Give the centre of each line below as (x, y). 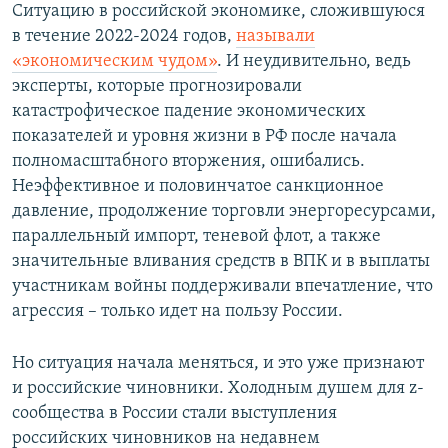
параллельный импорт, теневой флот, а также (196, 236)
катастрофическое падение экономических (189, 111)
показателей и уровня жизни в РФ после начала (204, 136)
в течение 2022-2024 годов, (124, 36)
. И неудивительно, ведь (314, 61)
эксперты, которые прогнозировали (157, 86)
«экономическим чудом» (114, 61)
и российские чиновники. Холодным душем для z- (218, 388)
